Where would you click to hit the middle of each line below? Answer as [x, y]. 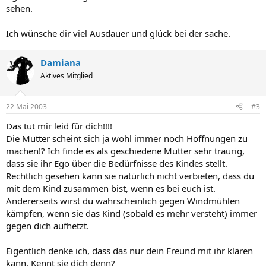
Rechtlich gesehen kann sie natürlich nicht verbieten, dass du [130, 175]
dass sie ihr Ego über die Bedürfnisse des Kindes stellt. [117, 163]
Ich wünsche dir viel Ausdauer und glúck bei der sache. [118, 33]
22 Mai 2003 [26, 106]
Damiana [61, 62]
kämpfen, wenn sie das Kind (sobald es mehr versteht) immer [132, 213]
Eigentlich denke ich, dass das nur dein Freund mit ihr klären [129, 250]
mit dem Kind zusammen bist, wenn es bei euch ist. [111, 188]
